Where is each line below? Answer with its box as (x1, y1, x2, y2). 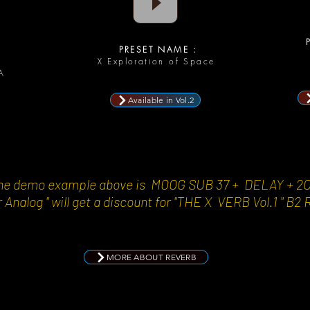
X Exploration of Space (97, 55, 215, 68)
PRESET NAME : (109, 44, 203, 56)
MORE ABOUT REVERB (106, 252, 197, 263)
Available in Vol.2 (127, 95, 194, 106)
